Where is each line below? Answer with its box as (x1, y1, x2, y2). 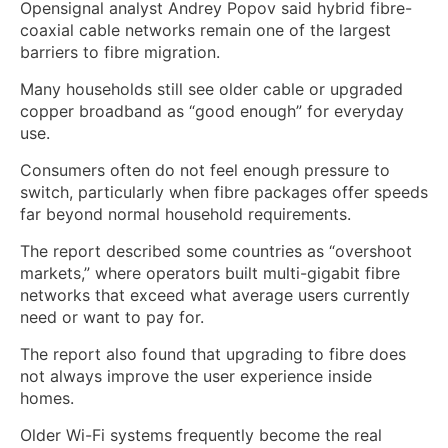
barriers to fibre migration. (20, 41, 220, 62)
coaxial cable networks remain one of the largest (20, 19, 391, 40)
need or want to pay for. (20, 306, 204, 327)
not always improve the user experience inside (20, 365, 372, 386)
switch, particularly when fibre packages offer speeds (20, 181, 428, 202)
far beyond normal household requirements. (20, 203, 351, 224)
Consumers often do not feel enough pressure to (20, 159, 390, 180)
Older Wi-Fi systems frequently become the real (20, 424, 382, 445)
